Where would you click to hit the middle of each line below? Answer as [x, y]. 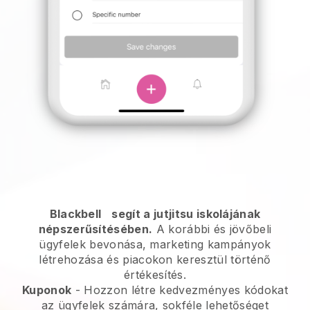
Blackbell [75, 213]
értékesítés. [155, 274]
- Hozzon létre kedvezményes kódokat [180, 290]
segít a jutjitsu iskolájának [186, 213]
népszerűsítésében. [95, 229]
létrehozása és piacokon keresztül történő [155, 259]
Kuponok [47, 290]
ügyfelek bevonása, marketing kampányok [155, 244]
